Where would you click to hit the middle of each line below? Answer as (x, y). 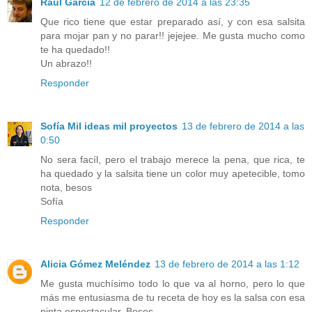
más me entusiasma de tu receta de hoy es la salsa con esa (173, 297)
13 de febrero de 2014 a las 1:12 (227, 264)
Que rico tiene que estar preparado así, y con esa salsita (173, 21)
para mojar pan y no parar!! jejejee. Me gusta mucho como (173, 35)
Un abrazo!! (66, 63)
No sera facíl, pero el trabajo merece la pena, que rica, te (173, 159)
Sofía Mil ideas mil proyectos (109, 126)
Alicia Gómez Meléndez (95, 264)
